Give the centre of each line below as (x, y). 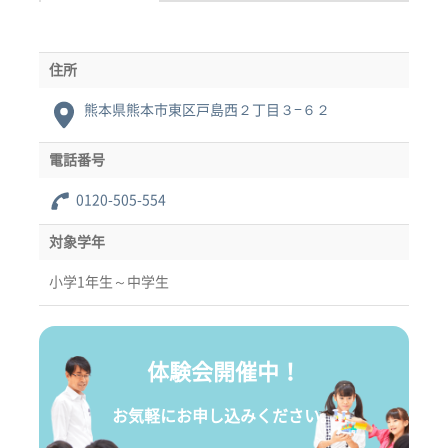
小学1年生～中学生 (109, 281)
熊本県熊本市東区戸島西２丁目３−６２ (207, 109)
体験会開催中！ (224, 371)
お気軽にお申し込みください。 (224, 415)
